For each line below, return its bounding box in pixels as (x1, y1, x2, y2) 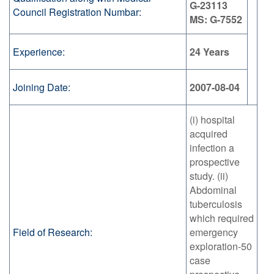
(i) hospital (190, 113, 235, 127)
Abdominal (190, 183, 237, 198)
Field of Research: (13, 225, 92, 240)
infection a (190, 141, 234, 155)
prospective (190, 155, 240, 169)
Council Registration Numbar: (13, 5, 141, 20)
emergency (190, 225, 238, 240)
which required (190, 211, 254, 226)
